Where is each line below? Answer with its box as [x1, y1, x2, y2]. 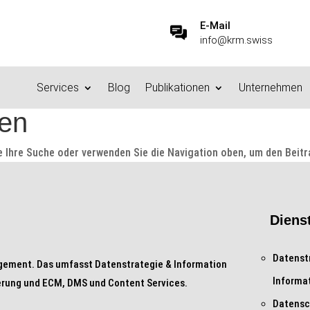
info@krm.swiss [200, 34, 273, 46]
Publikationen [145, 81, 210, 94]
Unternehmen [239, 81, 303, 94]
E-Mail [200, 19, 231, 32]
